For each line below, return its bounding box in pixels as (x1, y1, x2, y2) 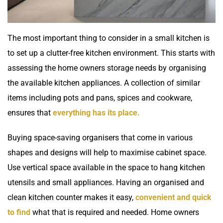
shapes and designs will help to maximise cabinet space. (7, 148, 207, 158)
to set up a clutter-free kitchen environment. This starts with (7, 48, 215, 58)
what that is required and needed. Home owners (30, 208, 199, 218)
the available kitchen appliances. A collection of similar (7, 78, 200, 88)
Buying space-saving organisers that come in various (7, 133, 193, 143)
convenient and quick (135, 193, 212, 203)
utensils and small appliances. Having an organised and (7, 178, 204, 188)
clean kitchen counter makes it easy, (7, 193, 135, 203)
